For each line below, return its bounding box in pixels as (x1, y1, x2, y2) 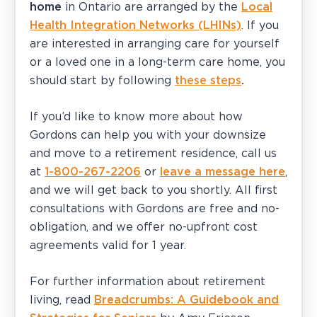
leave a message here (160, 166, 285, 178)
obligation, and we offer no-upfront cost (30, 221, 258, 233)
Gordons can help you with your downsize (30, 129, 266, 141)
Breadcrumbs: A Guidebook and (94, 294, 279, 306)
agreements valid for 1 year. (30, 239, 186, 251)
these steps (175, 74, 241, 86)
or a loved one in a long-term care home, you (30, 56, 285, 68)
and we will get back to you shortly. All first (30, 184, 277, 196)
